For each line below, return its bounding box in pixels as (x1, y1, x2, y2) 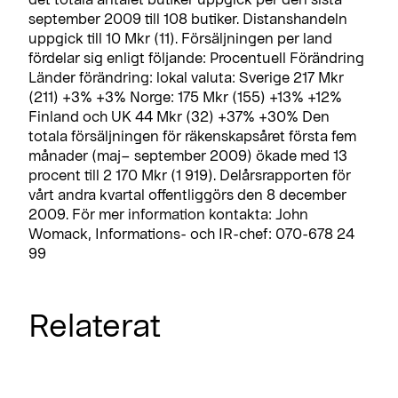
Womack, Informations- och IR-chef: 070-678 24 (28, 224, 354, 242)
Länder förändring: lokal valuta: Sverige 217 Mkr (28, 68, 344, 85)
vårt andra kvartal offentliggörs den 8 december (28, 185, 346, 203)
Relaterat (28, 305, 161, 343)
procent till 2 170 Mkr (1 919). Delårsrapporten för (28, 165, 351, 183)
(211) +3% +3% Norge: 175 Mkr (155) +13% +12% (28, 87, 342, 105)
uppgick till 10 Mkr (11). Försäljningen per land (28, 28, 332, 46)
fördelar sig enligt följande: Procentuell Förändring (28, 48, 364, 66)
